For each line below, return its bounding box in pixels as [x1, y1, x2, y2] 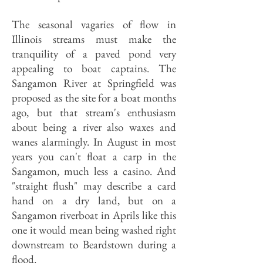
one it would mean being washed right [12, 222, 176, 237]
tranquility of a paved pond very [12, 46, 176, 61]
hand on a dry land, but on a [12, 193, 176, 208]
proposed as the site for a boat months [12, 90, 176, 105]
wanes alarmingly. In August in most [12, 134, 176, 149]
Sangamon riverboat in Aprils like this [12, 208, 176, 222]
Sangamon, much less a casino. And [12, 164, 176, 178]
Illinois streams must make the [12, 32, 176, 46]
